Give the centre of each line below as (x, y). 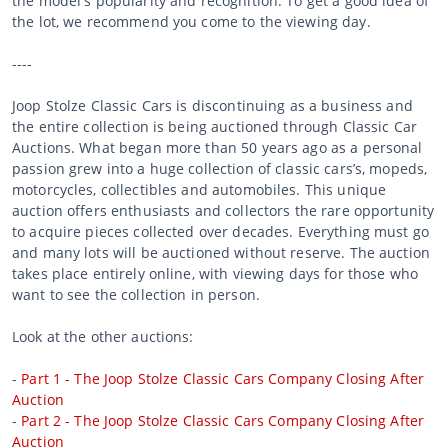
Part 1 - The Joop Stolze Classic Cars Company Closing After (223, 378)
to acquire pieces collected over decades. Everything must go (220, 231)
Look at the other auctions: (103, 336)
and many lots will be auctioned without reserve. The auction (221, 252)
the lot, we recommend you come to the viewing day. (191, 21)
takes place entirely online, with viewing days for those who (215, 273)
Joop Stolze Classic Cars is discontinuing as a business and (212, 105)
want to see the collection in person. (136, 294)
